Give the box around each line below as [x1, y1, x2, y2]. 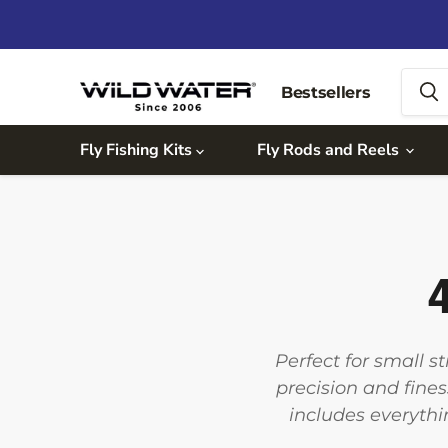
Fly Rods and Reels [256, 139, 403, 161]
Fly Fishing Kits [80, 139, 196, 161]
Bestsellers [281, 82, 371, 102]
